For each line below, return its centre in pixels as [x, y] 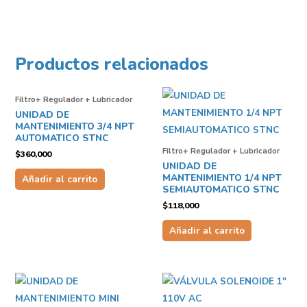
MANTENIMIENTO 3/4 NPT [75, 127]
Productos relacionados [112, 64]
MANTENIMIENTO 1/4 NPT [222, 178]
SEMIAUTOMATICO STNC [221, 190]
